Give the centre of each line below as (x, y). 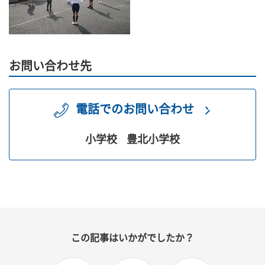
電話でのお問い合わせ (135, 109)
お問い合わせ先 (50, 66)
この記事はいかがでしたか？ (132, 238)
